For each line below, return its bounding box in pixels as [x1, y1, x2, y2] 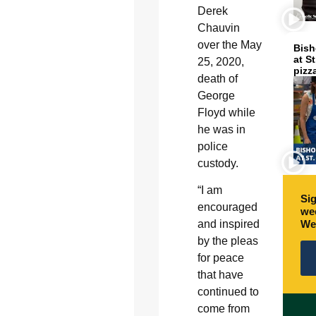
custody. [197, 157, 238, 169]
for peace [197, 252, 244, 265]
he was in [197, 123, 245, 135]
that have [197, 269, 243, 281]
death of [197, 72, 238, 85]
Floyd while [197, 106, 255, 119]
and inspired [197, 218, 260, 231]
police [197, 140, 228, 152]
